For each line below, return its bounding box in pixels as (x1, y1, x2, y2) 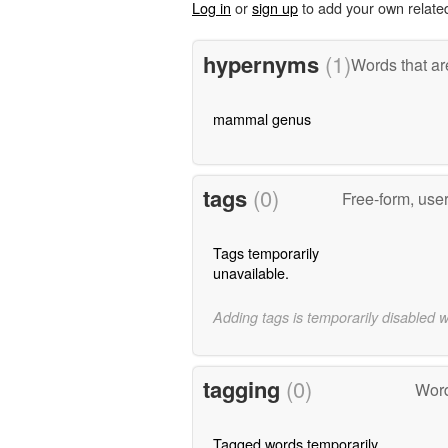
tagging (202, 373, 286, 406)
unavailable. (212, 262, 289, 284)
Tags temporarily (212, 242, 319, 264)
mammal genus (212, 107, 311, 129)
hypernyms (202, 47, 325, 80)
